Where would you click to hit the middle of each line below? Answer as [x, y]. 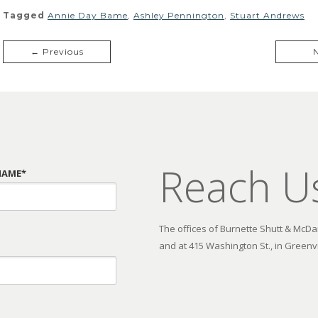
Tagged [25, 15]
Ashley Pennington [179, 15]
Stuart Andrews [267, 15]
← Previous [57, 51]
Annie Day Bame [88, 15]
